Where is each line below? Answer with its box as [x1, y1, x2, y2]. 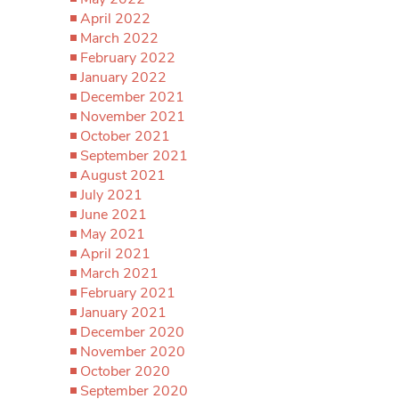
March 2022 [80, 28, 159, 48]
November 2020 [80, 342, 185, 362]
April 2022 [80, 9, 151, 28]
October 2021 [80, 126, 170, 146]
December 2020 [80, 322, 184, 342]
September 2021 [80, 146, 188, 166]
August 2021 [80, 166, 166, 185]
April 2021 [80, 244, 151, 264]
